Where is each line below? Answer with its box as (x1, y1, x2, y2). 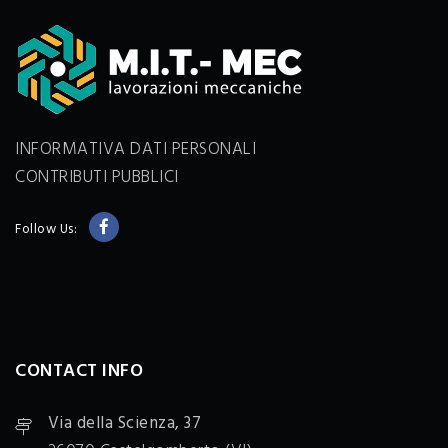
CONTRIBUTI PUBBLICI (15, 164, 179, 192)
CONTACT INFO (15, 357, 143, 387)
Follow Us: (15, 219, 77, 241)
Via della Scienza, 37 (47, 410, 201, 438)
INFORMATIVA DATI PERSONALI (15, 136, 256, 164)
